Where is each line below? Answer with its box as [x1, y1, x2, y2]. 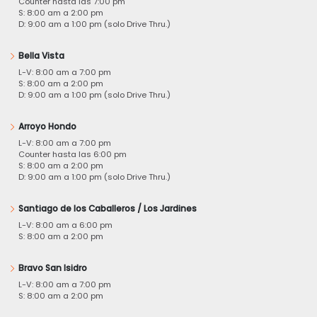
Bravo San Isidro [18, 262, 87, 274]
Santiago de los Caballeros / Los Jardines [18, 202, 197, 214]
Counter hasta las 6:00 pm [18, 148, 127, 160]
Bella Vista [18, 50, 64, 62]
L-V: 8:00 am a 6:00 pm [18, 219, 113, 231]
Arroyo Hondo [18, 120, 76, 132]
